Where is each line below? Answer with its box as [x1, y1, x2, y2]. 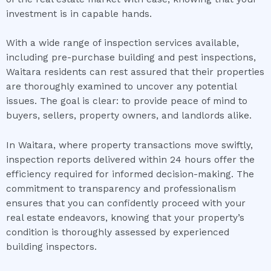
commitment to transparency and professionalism [6, 183, 236, 195]
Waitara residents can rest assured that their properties [6, 67, 264, 78]
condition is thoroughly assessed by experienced [6, 227, 229, 238]
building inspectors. [6, 241, 97, 253]
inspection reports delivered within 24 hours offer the [6, 154, 255, 166]
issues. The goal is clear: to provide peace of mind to [6, 96, 247, 107]
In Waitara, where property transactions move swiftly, [6, 140, 253, 151]
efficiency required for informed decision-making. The [6, 169, 254, 180]
